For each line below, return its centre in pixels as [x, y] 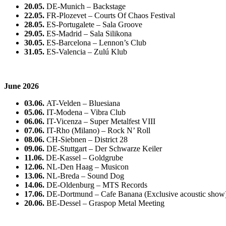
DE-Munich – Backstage [85, 6]
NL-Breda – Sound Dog [84, 176]
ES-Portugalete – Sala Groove [93, 24]
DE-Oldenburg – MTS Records [96, 185]
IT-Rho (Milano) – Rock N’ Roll [97, 130]
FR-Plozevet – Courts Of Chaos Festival [110, 15]
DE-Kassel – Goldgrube [83, 157]
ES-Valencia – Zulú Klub [86, 51]
